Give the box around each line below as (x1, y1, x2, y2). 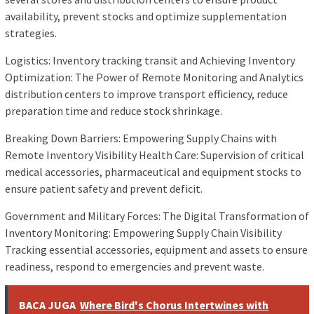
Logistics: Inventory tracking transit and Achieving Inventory (5, 53, 295, 68)
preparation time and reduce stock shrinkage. (5, 104, 222, 118)
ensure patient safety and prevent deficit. (5, 182, 203, 196)
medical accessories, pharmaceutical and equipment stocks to (5, 165, 301, 179)
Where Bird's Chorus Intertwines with (80, 298, 268, 313)
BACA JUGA (19, 298, 76, 313)
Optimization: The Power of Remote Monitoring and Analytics (5, 70, 303, 85)
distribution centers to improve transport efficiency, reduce (5, 87, 288, 102)
